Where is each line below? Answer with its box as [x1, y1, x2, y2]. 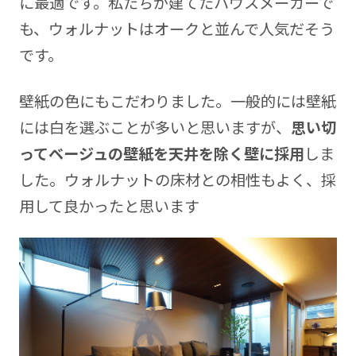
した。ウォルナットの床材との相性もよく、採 [18, 168, 336, 191]
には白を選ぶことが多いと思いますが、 [18, 115, 291, 138]
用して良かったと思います [18, 194, 199, 217]
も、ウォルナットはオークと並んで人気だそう [18, 17, 335, 40]
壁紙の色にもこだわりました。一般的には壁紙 [18, 89, 336, 112]
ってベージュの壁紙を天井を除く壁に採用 [18, 141, 304, 164]
